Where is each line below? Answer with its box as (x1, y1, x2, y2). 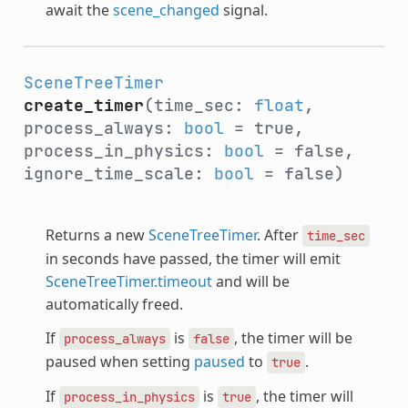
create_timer (23, 94, 144, 116)
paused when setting (45, 351, 194, 372)
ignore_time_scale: (23, 162, 214, 184)
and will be (211, 270, 290, 291)
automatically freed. (45, 293, 183, 314)
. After (256, 224, 302, 245)
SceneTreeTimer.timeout (45, 270, 212, 291)
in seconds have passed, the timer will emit (45, 248, 341, 269)
